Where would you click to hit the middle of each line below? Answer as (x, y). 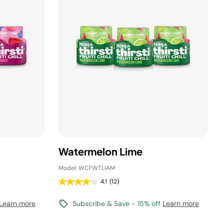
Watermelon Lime (100, 151)
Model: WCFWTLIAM (87, 168)
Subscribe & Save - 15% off (117, 203)
